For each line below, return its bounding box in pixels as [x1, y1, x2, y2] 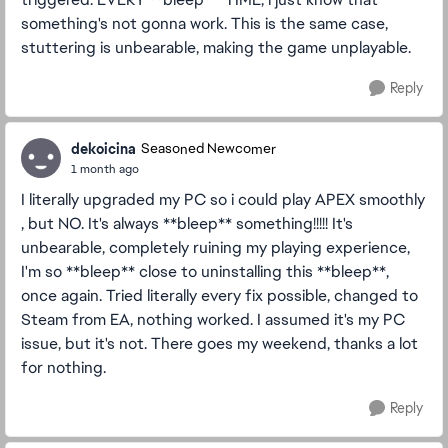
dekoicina [71, 139, 136, 158]
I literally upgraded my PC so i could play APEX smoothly [21, 189, 425, 210]
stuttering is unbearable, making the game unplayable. [21, 37, 415, 58]
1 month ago [71, 160, 139, 177]
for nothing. [21, 357, 106, 378]
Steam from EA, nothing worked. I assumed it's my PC [21, 309, 405, 330]
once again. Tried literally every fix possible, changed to [21, 285, 418, 306]
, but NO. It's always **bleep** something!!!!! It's [21, 213, 353, 234]
